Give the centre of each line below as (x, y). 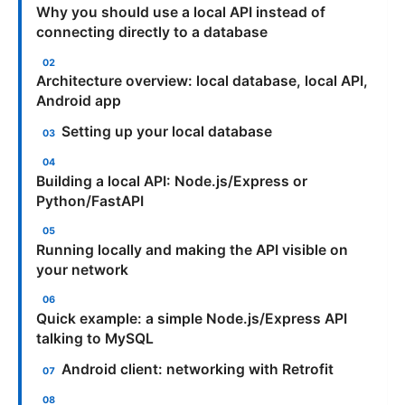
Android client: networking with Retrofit (198, 369)
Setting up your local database (167, 132)
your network (82, 269)
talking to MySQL (95, 338)
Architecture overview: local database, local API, (202, 81)
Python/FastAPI (90, 201)
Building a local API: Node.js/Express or (172, 181)
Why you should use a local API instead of (181, 13)
